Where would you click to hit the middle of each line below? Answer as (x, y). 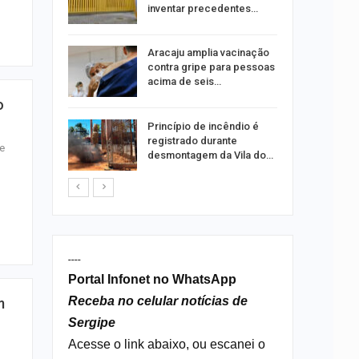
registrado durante (192, 140)
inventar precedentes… (202, 8)
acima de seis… (184, 82)
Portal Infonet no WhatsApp (152, 279)
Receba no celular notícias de (157, 301)
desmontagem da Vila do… (210, 155)
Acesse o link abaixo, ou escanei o (166, 344)
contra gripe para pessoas (211, 67)
